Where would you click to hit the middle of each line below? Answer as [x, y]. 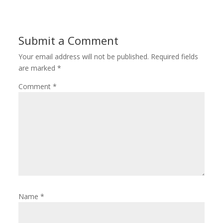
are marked [38, 68]
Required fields [175, 56]
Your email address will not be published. [84, 56]
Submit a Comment [69, 40]
